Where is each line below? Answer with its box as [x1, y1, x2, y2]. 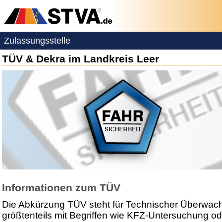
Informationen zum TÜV [2, 182, 120, 194]
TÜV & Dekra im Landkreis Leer [2, 53, 159, 64]
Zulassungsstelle [4, 36, 70, 46]
